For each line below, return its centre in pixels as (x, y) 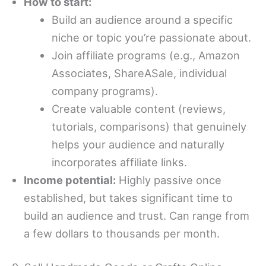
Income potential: (70, 180)
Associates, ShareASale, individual (140, 73)
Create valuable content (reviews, (139, 108)
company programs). (105, 91)
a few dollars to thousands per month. (122, 233)
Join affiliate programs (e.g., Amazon (146, 55)
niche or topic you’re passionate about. (152, 37)
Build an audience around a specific (142, 19)
